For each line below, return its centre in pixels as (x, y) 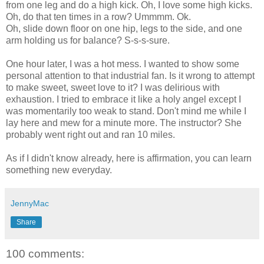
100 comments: (45, 253)
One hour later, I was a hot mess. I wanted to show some (123, 64)
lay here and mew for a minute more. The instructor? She (124, 123)
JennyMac (30, 203)
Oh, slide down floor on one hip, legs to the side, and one (124, 28)
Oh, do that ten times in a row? (70, 16)
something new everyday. (59, 170)
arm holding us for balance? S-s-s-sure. (88, 40)
